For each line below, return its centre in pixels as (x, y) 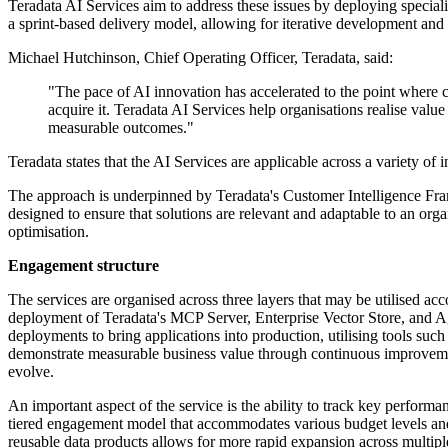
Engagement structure (83, 266)
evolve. (31, 372)
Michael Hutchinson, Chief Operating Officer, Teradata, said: (200, 58)
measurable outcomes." (121, 128)
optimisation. (48, 232)
